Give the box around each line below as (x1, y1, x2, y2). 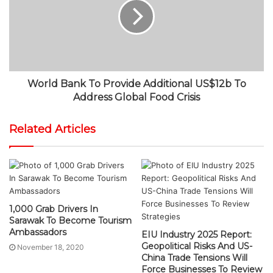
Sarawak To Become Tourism (9, 215, 132, 226)
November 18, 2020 (17, 243, 84, 252)
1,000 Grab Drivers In (9, 204, 98, 214)
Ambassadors (9, 227, 66, 238)
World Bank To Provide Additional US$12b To (27, 78, 246, 90)
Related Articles (9, 122, 96, 136)
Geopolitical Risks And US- (141, 241, 252, 252)
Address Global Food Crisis (73, 91, 200, 103)
